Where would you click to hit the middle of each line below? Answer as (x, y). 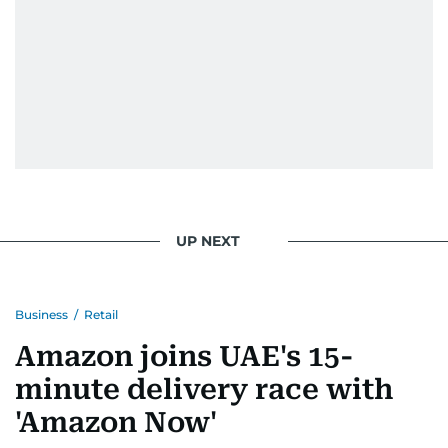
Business (41, 314)
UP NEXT (208, 241)
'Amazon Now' (116, 422)
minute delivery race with (204, 389)
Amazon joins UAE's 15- (184, 356)
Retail (101, 314)
